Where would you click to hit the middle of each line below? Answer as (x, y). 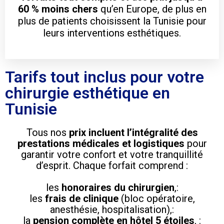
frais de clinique (81, 198)
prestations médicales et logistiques (101, 143)
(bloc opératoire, (156, 198)
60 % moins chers (58, 9)
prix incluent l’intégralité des (133, 132)
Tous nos (47, 132)
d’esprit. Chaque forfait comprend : (112, 165)
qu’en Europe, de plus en (152, 9)
